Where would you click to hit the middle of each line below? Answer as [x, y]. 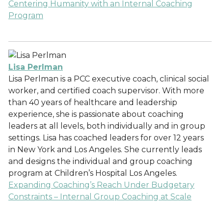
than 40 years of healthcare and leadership [93, 102]
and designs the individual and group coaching [100, 161]
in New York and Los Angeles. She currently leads [105, 150]
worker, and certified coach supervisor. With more [106, 91]
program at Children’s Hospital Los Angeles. [93, 173]
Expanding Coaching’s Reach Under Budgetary [101, 185]
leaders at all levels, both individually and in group [107, 126]
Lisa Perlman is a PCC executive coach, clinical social [109, 79]
